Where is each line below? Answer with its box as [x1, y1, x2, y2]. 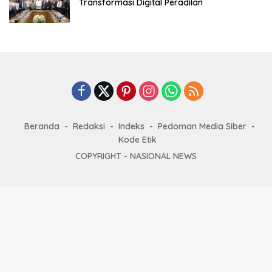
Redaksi [73, 120, 105, 132]
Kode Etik [118, 134, 157, 145]
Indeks [118, 120, 144, 132]
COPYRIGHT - [75, 150, 130, 161]
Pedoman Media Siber [158, 120, 246, 132]
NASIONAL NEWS [130, 150, 197, 161]
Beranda [24, 120, 59, 132]
